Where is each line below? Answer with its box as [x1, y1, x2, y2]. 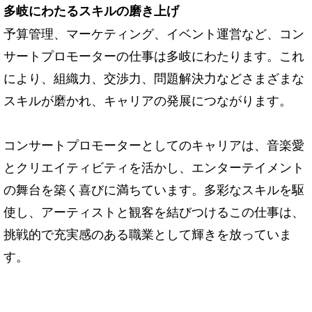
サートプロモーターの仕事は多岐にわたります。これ [3, 46, 304, 65]
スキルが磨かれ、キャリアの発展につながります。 [3, 91, 292, 109]
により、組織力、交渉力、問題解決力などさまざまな [3, 68, 304, 87]
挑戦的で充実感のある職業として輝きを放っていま [3, 224, 292, 243]
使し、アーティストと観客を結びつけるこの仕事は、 [3, 202, 304, 221]
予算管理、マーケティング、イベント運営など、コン [3, 24, 304, 42]
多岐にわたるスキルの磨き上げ [3, 1, 179, 20]
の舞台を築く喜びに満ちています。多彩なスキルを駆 [3, 180, 304, 198]
